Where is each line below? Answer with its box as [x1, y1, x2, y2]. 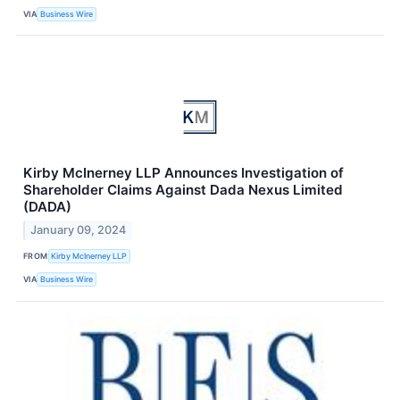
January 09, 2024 [30, 222, 127, 237]
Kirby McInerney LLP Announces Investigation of [23, 164, 344, 182]
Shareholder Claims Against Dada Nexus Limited [23, 181, 343, 199]
